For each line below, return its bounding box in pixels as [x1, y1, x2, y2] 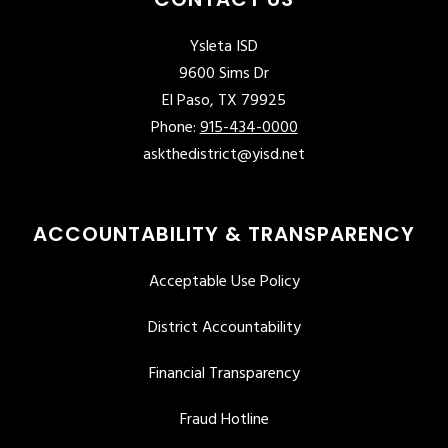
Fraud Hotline [179, 406, 269, 433]
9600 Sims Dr [179, 60, 269, 87]
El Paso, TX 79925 [162, 87, 286, 114]
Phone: [150, 114, 200, 141]
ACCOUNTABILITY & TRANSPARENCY [33, 219, 415, 248]
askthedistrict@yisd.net [143, 141, 305, 168]
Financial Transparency [148, 360, 300, 387]
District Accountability [147, 314, 301, 341]
